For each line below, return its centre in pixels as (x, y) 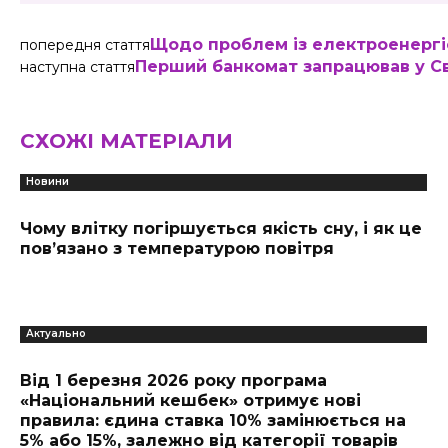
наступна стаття (77, 67)
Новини (47, 181)
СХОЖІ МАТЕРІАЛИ (126, 141)
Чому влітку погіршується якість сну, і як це (221, 228)
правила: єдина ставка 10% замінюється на (213, 420)
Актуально (56, 333)
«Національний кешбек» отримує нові (190, 400)
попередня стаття (85, 45)
